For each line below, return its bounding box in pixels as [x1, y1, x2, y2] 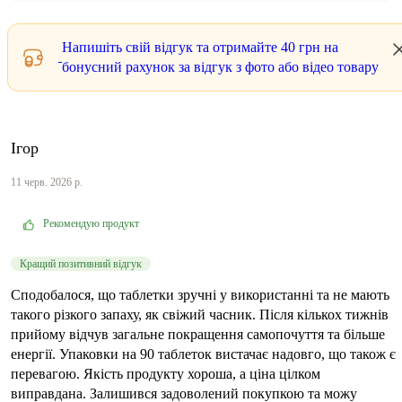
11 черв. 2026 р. [11, 176, 83, 189]
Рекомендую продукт [43, 217, 139, 231]
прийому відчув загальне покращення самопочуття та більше [11, 327, 385, 343]
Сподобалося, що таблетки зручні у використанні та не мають [11, 287, 389, 303]
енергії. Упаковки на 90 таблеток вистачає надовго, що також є [11, 346, 396, 363]
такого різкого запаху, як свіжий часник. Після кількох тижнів [11, 307, 389, 323]
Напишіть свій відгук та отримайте [62, 39, 281, 56]
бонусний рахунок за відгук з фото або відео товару [62, 59, 379, 75]
